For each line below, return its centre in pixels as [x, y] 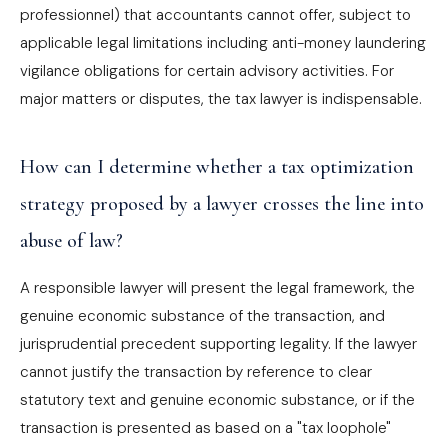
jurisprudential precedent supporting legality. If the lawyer [218, 344]
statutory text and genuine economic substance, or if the [217, 400]
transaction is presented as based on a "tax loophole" [205, 428]
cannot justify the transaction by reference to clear [196, 372]
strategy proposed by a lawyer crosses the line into [222, 204]
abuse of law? [71, 241]
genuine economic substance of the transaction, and [202, 316]
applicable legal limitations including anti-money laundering [223, 43]
